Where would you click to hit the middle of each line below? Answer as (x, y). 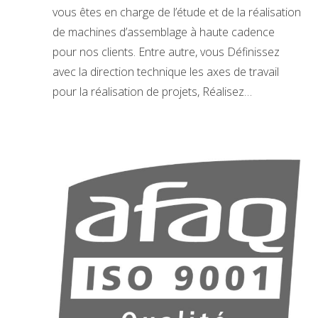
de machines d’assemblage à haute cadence (164, 32)
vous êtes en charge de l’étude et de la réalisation (177, 12)
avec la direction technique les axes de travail (166, 72)
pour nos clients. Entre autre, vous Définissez (166, 52)
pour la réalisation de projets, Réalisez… (152, 92)
